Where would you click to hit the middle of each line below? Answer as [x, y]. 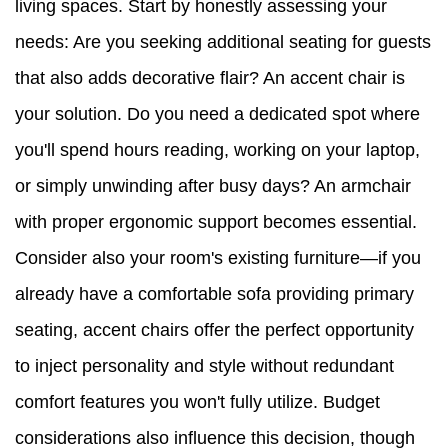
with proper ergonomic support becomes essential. [216, 221]
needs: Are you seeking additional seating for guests [223, 41]
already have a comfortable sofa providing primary [214, 293]
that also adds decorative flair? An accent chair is [210, 77]
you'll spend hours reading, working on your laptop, [217, 149]
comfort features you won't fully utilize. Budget [197, 401]
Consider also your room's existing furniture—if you [218, 257]
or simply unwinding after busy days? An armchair [213, 185]
